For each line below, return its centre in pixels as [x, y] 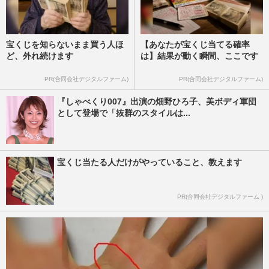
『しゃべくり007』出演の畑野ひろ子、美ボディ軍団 [157, 101]
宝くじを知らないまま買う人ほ [65, 44]
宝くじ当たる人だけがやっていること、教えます [150, 162]
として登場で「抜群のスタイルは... [124, 113]
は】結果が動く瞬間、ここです [199, 56]
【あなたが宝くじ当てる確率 [195, 44]
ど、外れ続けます [40, 56]
